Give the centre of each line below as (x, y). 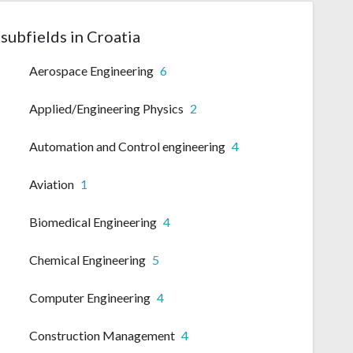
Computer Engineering (90, 298)
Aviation (52, 184)
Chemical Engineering (87, 260)
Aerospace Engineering (91, 71)
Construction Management (102, 336)
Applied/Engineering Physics (106, 109)
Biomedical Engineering (93, 222)
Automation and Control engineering (127, 147)
